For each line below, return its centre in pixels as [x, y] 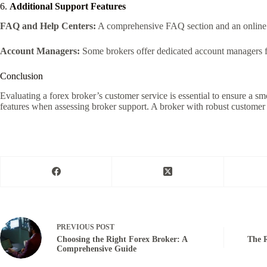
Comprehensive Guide [97, 249]
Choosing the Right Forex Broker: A [122, 240]
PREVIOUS [76, 227]
